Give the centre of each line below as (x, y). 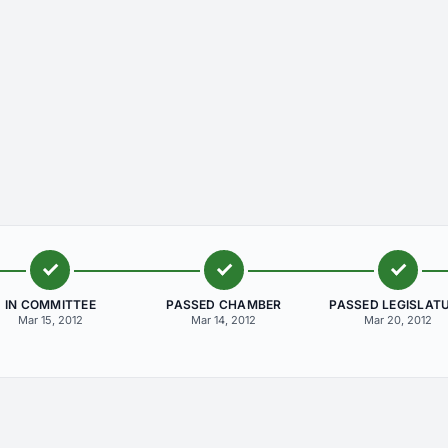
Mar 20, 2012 (397, 320)
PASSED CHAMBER (224, 304)
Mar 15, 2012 (50, 320)
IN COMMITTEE (50, 304)
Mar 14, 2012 (224, 320)
